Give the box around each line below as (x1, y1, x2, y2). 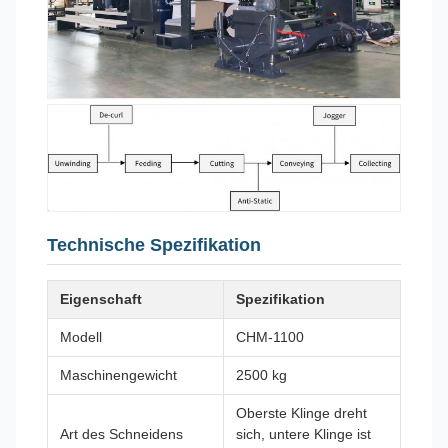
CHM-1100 (236, 328, 304, 345)
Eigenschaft (60, 290, 142, 307)
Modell (60, 328, 102, 345)
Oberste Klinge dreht (236, 404, 367, 421)
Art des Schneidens (60, 425, 183, 442)
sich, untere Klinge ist (236, 425, 371, 442)
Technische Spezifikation (47, 234, 261, 255)
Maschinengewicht (60, 366, 177, 383)
